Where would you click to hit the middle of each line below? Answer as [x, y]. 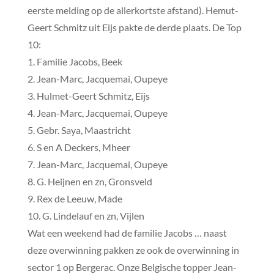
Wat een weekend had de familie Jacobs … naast [127, 232]
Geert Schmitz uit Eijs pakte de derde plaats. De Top [134, 27]
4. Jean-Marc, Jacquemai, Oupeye [97, 113]
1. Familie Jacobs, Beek [75, 61]
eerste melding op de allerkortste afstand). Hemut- [133, 10]
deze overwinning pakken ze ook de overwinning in [133, 250]
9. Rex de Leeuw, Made [75, 198]
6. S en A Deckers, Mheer [79, 147]
